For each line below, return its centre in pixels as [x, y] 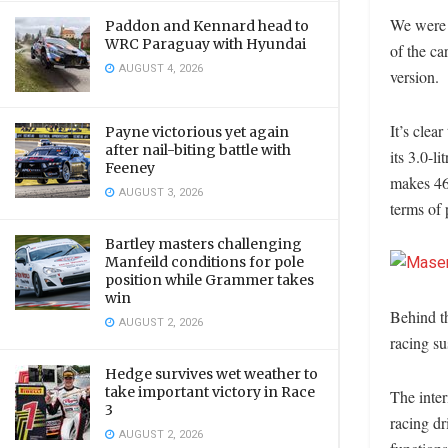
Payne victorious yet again [197, 132]
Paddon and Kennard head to [207, 26]
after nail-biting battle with [198, 150]
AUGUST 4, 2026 [159, 68]
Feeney [130, 168]
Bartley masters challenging [203, 244]
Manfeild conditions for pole [204, 262]
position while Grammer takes [209, 280]
